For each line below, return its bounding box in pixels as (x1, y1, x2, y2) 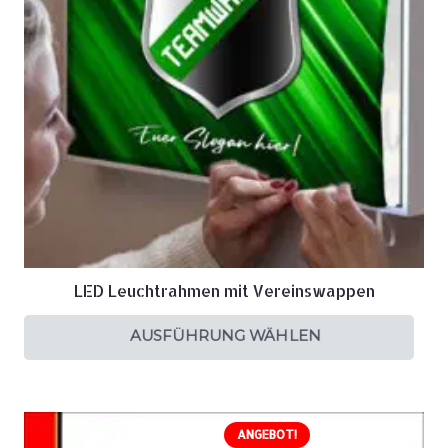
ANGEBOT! (236, 426, 297, 442)
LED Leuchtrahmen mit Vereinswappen (73, 280, 375, 302)
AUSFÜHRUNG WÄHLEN (129, 326, 321, 345)
